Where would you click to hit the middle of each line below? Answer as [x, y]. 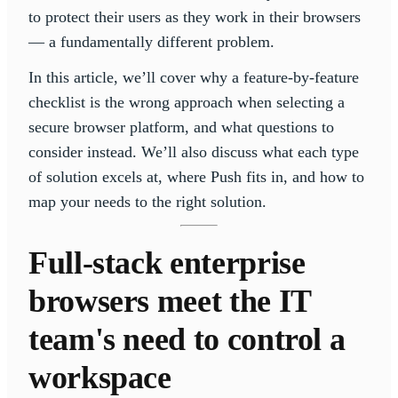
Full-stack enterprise [167, 263]
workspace [100, 378]
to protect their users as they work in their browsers [195, 17]
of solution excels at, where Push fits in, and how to [196, 177]
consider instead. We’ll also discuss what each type [194, 152]
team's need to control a [187, 340]
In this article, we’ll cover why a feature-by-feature [194, 78]
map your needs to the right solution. [147, 202]
